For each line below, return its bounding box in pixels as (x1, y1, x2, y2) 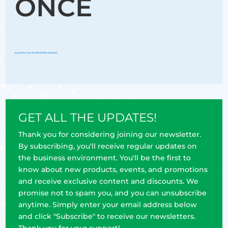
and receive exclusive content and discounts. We (18, 176, 199, 186)
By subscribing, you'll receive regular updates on (18, 141, 197, 151)
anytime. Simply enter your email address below (18, 199, 197, 209)
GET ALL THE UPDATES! (18, 110, 157, 125)
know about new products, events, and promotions (18, 164, 208, 174)
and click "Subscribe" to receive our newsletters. (18, 211, 196, 221)
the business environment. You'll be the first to (18, 153, 191, 162)
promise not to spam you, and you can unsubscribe (18, 188, 207, 197)
